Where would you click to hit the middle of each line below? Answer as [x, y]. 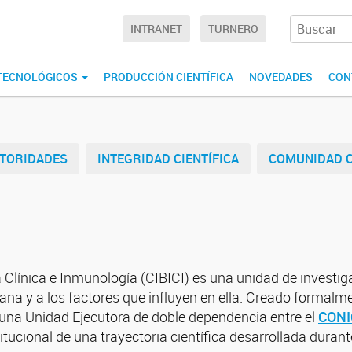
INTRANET [156, 29]
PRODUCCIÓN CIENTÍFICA [169, 77]
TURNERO [233, 29]
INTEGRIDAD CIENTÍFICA [168, 159]
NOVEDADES [281, 77]
